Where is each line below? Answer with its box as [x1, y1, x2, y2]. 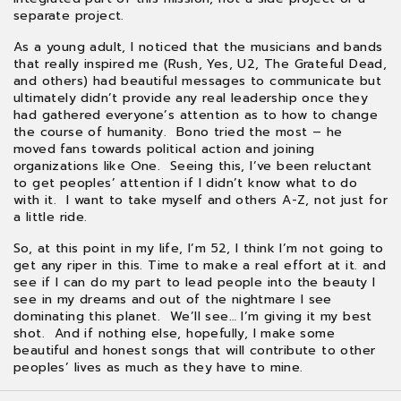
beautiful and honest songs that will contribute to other [13, 341, 376, 360]
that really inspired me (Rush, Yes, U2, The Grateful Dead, [13, 55, 388, 73]
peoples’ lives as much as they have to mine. [13, 358, 318, 377]
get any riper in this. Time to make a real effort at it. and [13, 256, 386, 275]
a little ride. [13, 208, 88, 226]
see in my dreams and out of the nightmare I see [13, 290, 332, 309]
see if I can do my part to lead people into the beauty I [13, 273, 376, 292]
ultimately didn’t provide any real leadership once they [13, 89, 368, 107]
